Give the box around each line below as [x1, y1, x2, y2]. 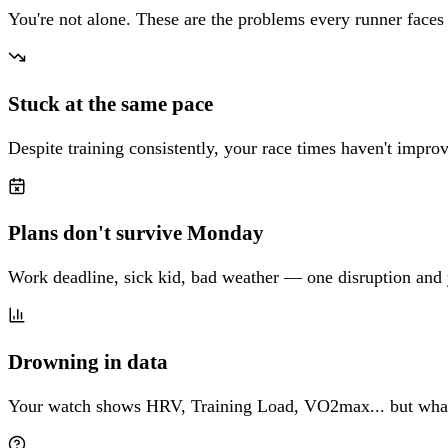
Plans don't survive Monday [8, 220, 264, 245]
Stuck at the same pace [8, 91, 213, 116]
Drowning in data [8, 349, 168, 374]
